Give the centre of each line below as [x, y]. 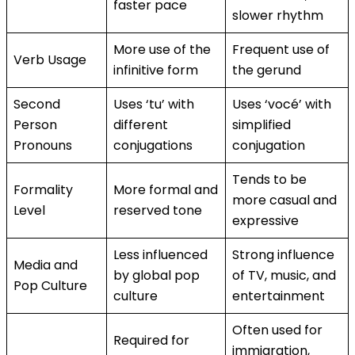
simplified [261, 124]
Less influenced [160, 254]
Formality [43, 189]
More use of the [162, 49]
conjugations [153, 145]
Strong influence [283, 254]
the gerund [267, 70]
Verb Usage [50, 59]
